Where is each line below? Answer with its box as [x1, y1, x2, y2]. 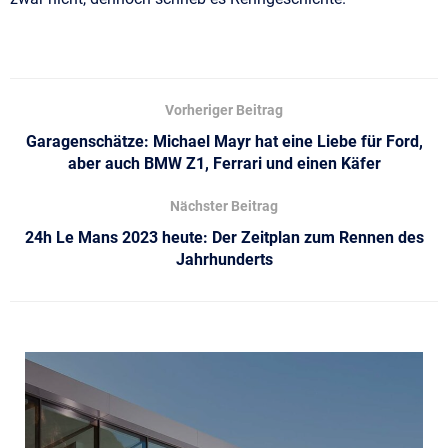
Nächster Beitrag [170, 197, 278, 214]
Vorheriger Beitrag [165, 101, 283, 118]
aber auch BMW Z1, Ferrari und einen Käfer [67, 153, 381, 173]
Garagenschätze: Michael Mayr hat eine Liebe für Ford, [25, 131, 423, 151]
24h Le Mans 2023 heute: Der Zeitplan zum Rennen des [24, 227, 424, 247]
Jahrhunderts [175, 249, 273, 269]
